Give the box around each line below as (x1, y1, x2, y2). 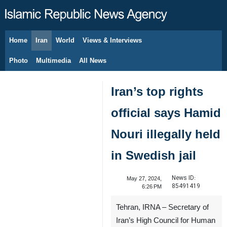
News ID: (171, 173, 196, 183)
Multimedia (36, 57, 71, 64)
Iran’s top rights (111, 85, 203, 98)
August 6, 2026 (25, 43, 62, 49)
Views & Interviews (83, 36, 142, 44)
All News (79, 57, 106, 64)
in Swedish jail (111, 148, 196, 162)
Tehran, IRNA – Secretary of (116, 203, 209, 211)
